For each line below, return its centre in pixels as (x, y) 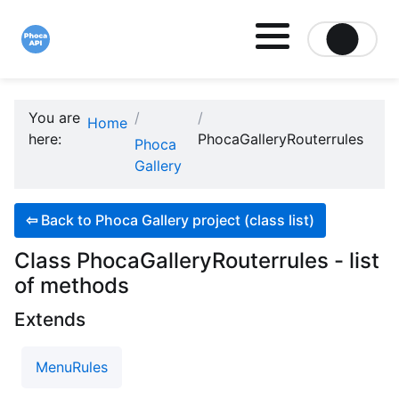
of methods (72, 285)
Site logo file (63, 63)
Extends (50, 319)
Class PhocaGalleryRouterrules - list (197, 260)
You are (54, 118)
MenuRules (72, 367)
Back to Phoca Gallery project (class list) (178, 220)
